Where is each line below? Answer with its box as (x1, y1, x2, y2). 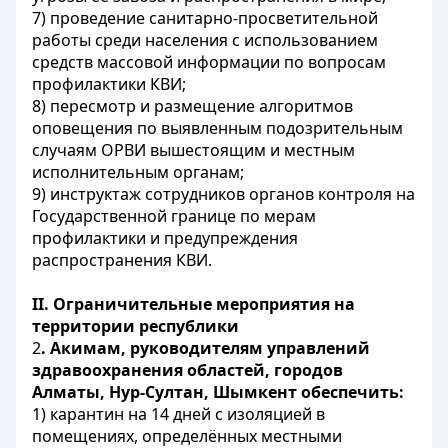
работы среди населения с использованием (32, 29, 378, 51)
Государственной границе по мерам (32, 205, 316, 227)
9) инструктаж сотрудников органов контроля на (32, 183, 415, 205)
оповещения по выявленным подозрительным (32, 117, 403, 139)
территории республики (32, 315, 239, 337)
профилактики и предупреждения (32, 227, 298, 249)
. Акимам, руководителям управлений (41, 337, 370, 359)
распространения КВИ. (32, 249, 212, 271)
